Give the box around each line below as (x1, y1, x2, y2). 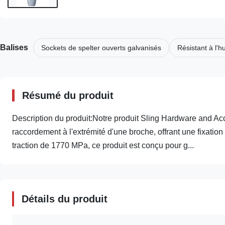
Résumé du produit (22, 89, 114, 101)
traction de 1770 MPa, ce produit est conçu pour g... (12, 141, 194, 150)
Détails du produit (22, 193, 107, 204)
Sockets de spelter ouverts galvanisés (41, 43, 161, 52)
